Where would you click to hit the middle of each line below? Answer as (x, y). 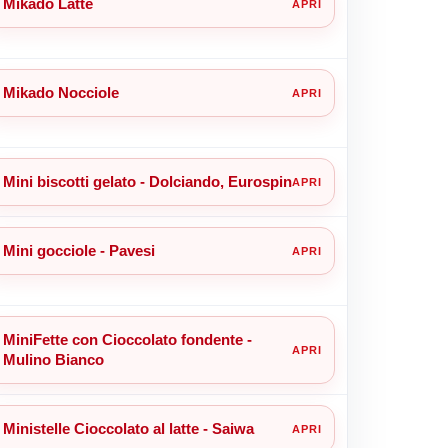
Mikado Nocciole (60, 92)
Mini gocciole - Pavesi (78, 250)
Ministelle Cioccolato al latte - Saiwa (128, 428)
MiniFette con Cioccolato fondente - (127, 339)
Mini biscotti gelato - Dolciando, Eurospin (147, 181)
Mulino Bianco (53, 359)
